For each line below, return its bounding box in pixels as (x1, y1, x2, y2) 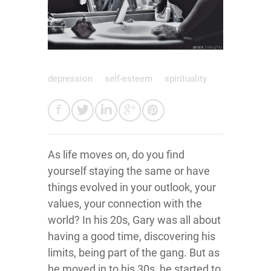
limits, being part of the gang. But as (48, 246, 220, 259)
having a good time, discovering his (48, 229, 215, 243)
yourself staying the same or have (48, 164, 210, 177)
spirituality (165, 73, 207, 84)
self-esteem (105, 73, 155, 84)
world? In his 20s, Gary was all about (48, 213, 221, 226)
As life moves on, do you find (48, 148, 184, 161)
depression (48, 73, 95, 84)
